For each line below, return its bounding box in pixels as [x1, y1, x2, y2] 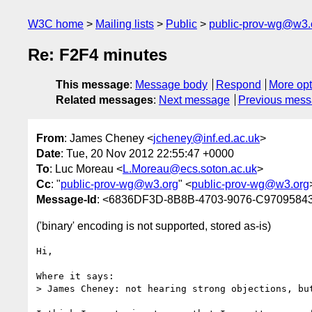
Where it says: [36, 270, 114, 281]
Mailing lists [95, 18, 154, 30]
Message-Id [36, 193, 97, 205]
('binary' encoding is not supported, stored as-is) [36, 219, 271, 232]
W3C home [28, 18, 84, 30]
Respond [215, 79, 261, 91]
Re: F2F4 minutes [28, 45, 167, 65]
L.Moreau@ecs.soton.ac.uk [123, 162, 257, 175]
